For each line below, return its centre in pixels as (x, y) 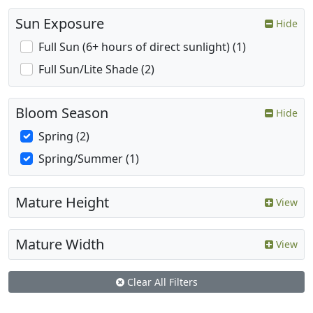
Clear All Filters (161, 282)
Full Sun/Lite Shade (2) (96, 70)
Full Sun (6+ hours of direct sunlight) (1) (142, 47)
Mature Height (62, 203)
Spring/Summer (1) (89, 159)
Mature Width (60, 245)
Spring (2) (64, 137)
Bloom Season (62, 113)
